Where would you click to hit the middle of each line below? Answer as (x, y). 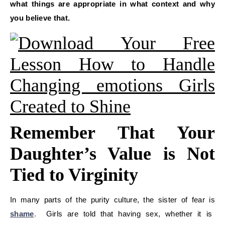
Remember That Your (113, 133)
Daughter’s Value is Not (113, 154)
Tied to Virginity (74, 175)
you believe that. (40, 18)
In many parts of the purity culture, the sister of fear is (113, 200)
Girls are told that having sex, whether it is (127, 214)
